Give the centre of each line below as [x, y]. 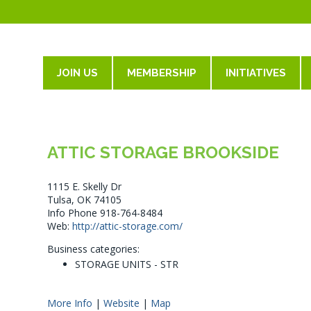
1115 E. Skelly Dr [84, 186]
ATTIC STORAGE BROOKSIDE [163, 152]
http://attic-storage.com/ [127, 226]
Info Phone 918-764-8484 [104, 213]
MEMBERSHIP [162, 73]
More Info [69, 303]
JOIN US [77, 73]
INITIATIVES [256, 73]
